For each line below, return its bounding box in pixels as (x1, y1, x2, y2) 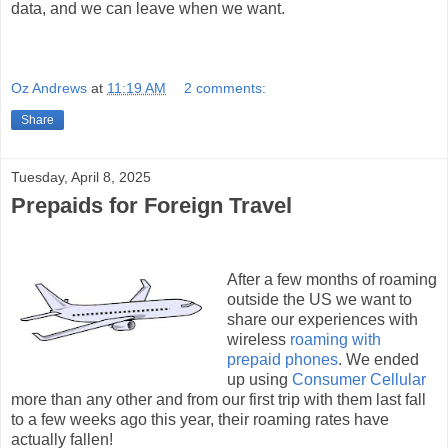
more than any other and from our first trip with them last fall (11, 391, 426, 409)
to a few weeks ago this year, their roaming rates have (11, 411, 389, 429)
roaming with (289, 331, 381, 349)
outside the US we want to (226, 291, 412, 309)
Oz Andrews (11, 79, 87, 96)
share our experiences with (226, 311, 418, 329)
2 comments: (184, 79, 267, 96)
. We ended (337, 351, 419, 369)
